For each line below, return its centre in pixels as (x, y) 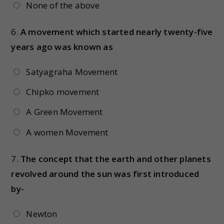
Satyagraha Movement (72, 71)
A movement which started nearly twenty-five (117, 31)
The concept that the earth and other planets (116, 158)
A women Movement (67, 132)
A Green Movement (64, 112)
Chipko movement (63, 92)
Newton (42, 213)
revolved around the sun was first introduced (105, 173)
